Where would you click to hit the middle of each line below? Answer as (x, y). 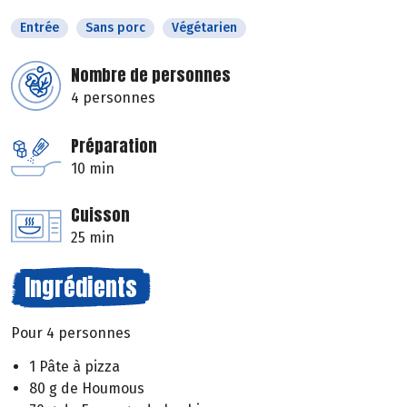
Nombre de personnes (151, 75)
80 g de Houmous (87, 389)
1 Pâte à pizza (74, 367)
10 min (93, 169)
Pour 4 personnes (71, 333)
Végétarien (204, 28)
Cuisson (100, 215)
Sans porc (115, 28)
